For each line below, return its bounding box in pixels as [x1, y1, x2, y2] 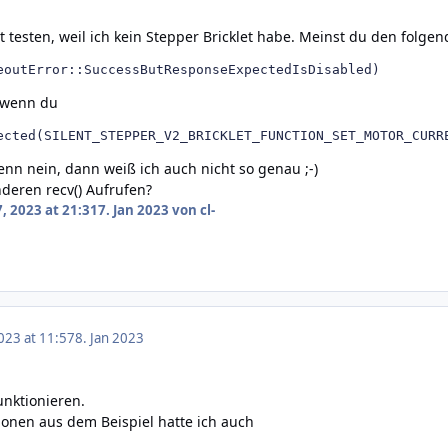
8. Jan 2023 [75, 328, 144, 347]
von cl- [168, 201, 215, 220]
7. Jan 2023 [97, 201, 169, 220]
